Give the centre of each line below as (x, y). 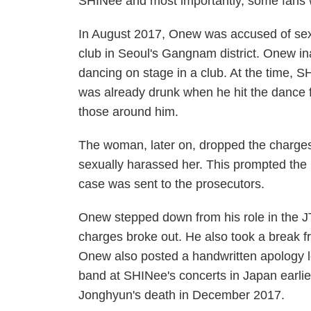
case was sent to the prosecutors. (172, 184)
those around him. (129, 112)
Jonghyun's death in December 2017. (182, 295)
